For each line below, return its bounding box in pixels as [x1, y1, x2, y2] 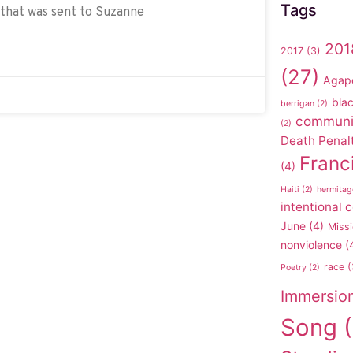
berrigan [281, 98, 314, 109]
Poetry [281, 262, 307, 273]
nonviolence [281, 237, 342, 251]
